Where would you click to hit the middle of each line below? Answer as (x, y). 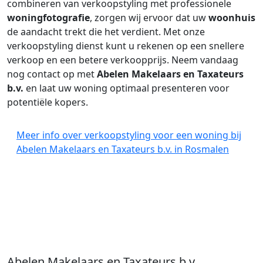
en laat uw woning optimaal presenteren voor (127, 88)
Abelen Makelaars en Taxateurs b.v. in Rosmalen (123, 149)
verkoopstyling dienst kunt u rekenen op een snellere (126, 46)
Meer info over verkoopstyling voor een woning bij (129, 135)
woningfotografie (48, 18)
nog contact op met (52, 74)
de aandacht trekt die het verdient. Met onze (106, 32)
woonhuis (232, 18)
